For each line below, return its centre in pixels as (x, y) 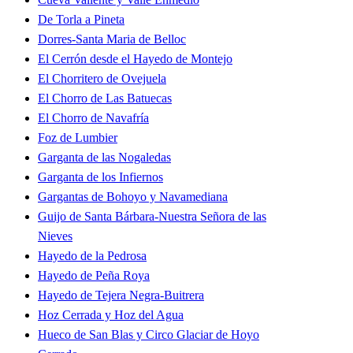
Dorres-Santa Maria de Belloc (112, 39)
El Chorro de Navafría (93, 118)
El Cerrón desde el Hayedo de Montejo (135, 59)
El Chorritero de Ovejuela (102, 79)
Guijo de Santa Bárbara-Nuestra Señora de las (152, 217)
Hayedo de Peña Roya (94, 276)
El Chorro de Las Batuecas (105, 98)
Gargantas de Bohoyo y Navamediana (133, 197)
